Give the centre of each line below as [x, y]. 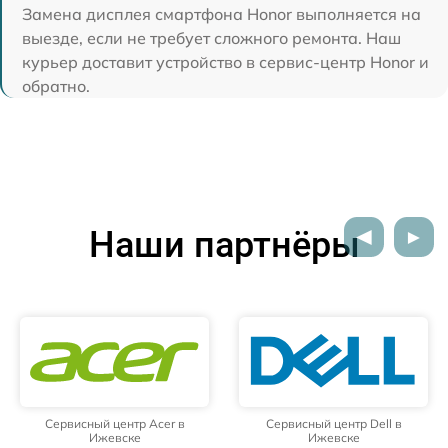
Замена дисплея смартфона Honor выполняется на [221, 14]
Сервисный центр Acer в [114, 424]
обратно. [56, 86]
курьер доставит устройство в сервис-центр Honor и [225, 62]
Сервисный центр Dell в [333, 424]
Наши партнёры [224, 245]
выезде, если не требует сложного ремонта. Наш [211, 38]
